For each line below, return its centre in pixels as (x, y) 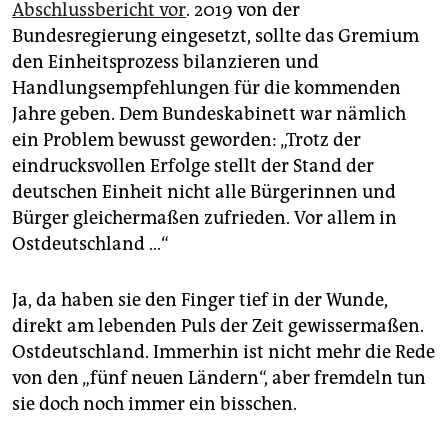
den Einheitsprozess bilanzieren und (165, 62)
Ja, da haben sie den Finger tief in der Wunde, (200, 300)
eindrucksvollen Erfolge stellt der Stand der (193, 166)
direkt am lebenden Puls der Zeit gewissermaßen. (218, 326)
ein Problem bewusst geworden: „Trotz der (186, 140)
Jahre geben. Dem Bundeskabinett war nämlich (209, 114)
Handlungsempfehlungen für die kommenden (206, 88)
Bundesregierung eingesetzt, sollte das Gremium (215, 36)
